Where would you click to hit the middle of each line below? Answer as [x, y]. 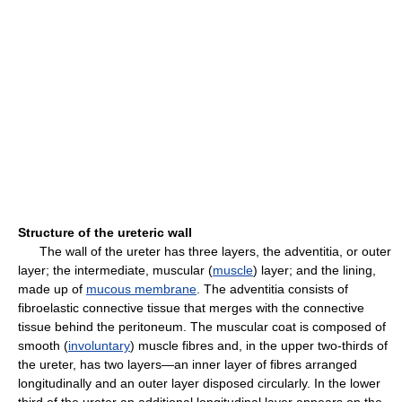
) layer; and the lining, [315, 270]
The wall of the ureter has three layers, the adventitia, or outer [205, 251]
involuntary [99, 345]
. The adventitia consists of [272, 289]
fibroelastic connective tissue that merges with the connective [191, 308]
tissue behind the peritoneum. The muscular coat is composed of [202, 327]
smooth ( [43, 345]
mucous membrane [141, 289]
